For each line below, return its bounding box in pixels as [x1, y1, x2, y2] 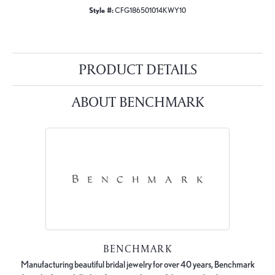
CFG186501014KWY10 [115, 6, 186, 15]
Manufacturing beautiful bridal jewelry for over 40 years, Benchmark [20, 258, 255, 270]
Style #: [89, 6, 114, 15]
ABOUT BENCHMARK [71, 91, 204, 111]
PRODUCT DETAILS [78, 59, 197, 79]
